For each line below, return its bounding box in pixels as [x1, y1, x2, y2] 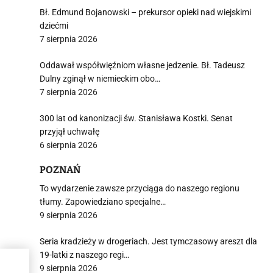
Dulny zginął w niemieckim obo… [40, 74, 160, 83]
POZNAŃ [40, 164, 80, 175]
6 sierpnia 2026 [40, 140, 97, 150]
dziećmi [40, 21, 68, 30]
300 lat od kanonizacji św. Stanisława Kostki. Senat [40, 113, 233, 123]
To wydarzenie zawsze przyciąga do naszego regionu [40, 183, 239, 193]
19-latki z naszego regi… [40, 250, 129, 260]
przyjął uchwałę [40, 127, 99, 136]
